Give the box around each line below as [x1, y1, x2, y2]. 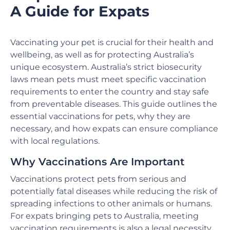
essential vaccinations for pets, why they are [10, 111, 190, 122]
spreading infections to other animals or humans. [10, 198, 212, 208]
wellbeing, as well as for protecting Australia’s [10, 50, 194, 60]
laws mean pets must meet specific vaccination [10, 74, 206, 85]
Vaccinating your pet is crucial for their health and [10, 37, 214, 48]
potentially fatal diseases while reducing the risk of [10, 186, 217, 196]
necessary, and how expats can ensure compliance [10, 124, 218, 134]
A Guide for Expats [10, 3, 149, 21]
